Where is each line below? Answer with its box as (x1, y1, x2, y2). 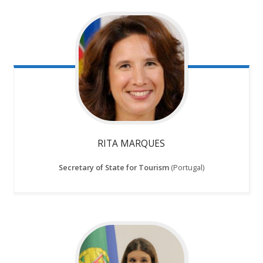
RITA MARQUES (97, 136, 166, 150)
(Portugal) (168, 161, 204, 173)
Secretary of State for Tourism (58, 161, 169, 173)
